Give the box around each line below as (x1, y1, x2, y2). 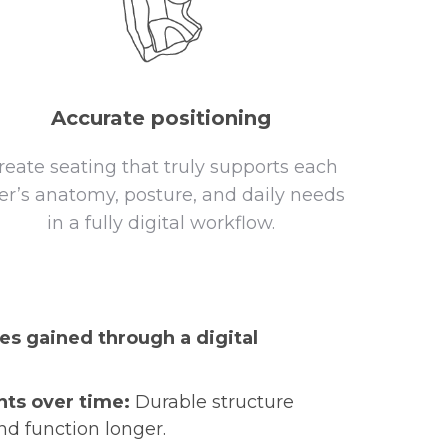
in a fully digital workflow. (47, 211, 275, 234)
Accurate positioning (51, 105, 271, 130)
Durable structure (135, 390, 295, 413)
